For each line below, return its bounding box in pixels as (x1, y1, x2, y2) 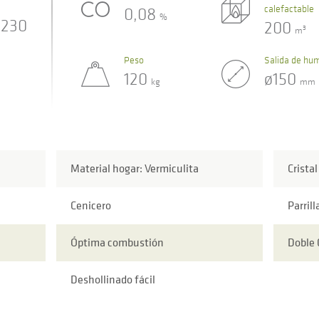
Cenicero (70, 197, 111, 214)
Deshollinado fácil (70, 271, 155, 288)
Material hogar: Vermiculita (70, 160, 199, 177)
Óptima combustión (70, 234, 164, 251)
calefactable (263, 1, 314, 15)
